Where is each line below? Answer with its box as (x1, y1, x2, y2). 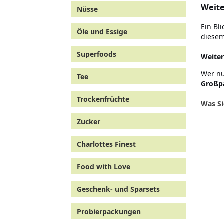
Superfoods (77, 49, 116, 59)
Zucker (77, 117, 100, 126)
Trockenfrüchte (77, 94, 129, 104)
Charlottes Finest (77, 139, 136, 149)
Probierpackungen (77, 207, 141, 216)
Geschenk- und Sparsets (77, 184, 160, 194)
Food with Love (77, 162, 130, 171)
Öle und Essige (77, 27, 127, 36)
